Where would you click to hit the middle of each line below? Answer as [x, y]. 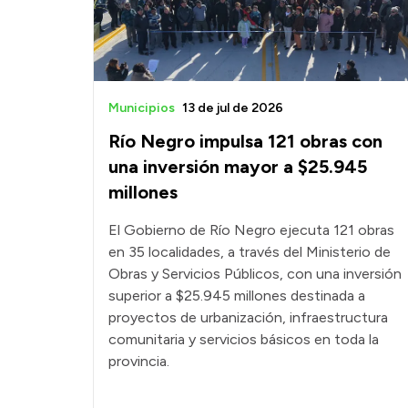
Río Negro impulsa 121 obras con [245, 141]
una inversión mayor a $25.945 [238, 166]
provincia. [139, 361]
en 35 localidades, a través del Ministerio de [250, 251]
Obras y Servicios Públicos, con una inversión [255, 273]
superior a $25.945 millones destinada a [237, 295]
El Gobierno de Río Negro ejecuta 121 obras [251, 229]
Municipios [142, 107]
